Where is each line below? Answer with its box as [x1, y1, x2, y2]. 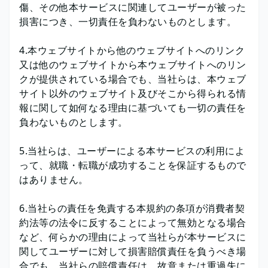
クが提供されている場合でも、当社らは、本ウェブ [19, 72, 246, 86]
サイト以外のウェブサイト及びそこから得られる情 [19, 87, 246, 100]
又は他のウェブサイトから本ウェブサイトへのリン [19, 58, 246, 71]
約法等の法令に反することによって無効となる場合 [19, 216, 246, 229]
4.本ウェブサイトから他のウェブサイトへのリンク [19, 44, 245, 57]
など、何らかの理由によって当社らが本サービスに [19, 230, 246, 243]
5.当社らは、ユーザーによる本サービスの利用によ [19, 144, 245, 157]
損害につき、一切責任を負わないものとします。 [19, 15, 236, 28]
